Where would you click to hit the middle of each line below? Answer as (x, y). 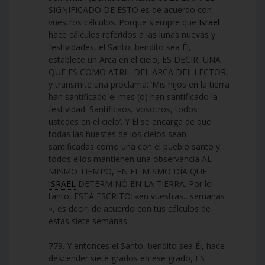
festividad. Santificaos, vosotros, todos (123, 109)
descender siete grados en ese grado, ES (127, 258)
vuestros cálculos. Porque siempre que (124, 22)
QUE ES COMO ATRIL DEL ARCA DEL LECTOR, (138, 72)
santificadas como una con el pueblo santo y (134, 146)
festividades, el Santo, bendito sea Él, (120, 47)
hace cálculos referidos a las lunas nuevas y (132, 34)
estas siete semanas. (89, 221)
